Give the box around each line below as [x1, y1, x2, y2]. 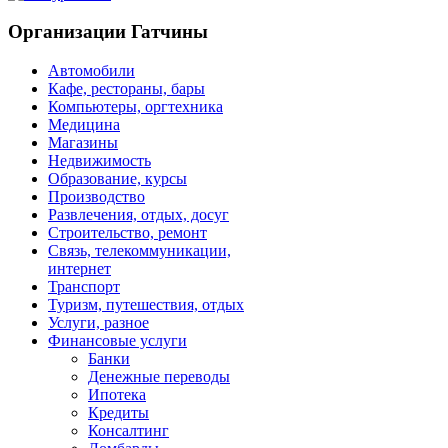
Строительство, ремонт [48, 224, 207, 242]
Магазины [48, 134, 118, 152]
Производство [48, 188, 145, 206]
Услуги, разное [48, 314, 149, 332]
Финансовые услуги [48, 332, 187, 350]
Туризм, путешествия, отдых [48, 296, 244, 314]
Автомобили [48, 62, 135, 80]
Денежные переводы [88, 368, 230, 386]
